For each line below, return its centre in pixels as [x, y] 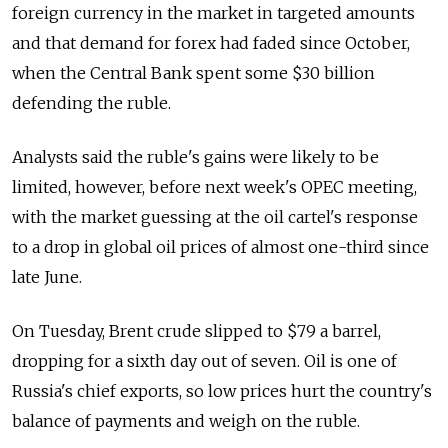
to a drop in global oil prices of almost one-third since [220, 247]
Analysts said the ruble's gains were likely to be [195, 157]
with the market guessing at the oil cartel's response [215, 217]
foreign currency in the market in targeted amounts [213, 13]
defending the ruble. [91, 103]
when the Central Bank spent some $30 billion [193, 73]
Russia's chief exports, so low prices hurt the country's [222, 391]
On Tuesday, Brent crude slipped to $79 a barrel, [196, 331]
